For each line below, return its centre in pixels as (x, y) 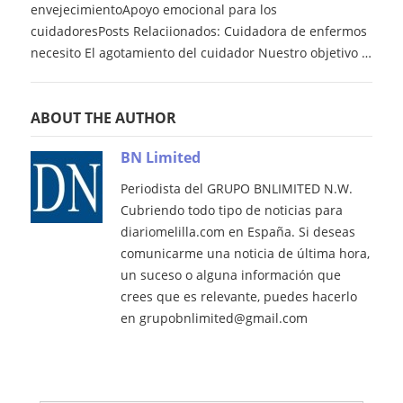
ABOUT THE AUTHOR (103, 118)
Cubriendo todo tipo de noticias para (231, 210)
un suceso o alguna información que (230, 275)
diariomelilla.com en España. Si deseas (237, 232)
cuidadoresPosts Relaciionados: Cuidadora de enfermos (198, 31)
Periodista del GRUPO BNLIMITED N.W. (236, 189)
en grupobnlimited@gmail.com (214, 318)
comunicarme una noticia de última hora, (245, 254)
